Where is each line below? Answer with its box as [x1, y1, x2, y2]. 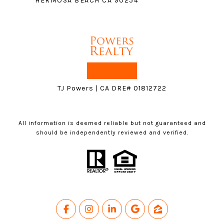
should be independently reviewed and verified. [35, 129, 188, 136]
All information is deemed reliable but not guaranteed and [18, 119, 206, 127]
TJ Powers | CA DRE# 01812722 [57, 84, 166, 93]
